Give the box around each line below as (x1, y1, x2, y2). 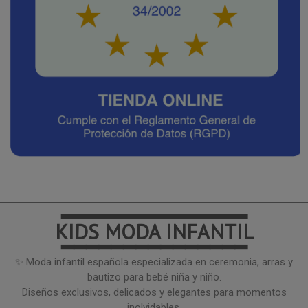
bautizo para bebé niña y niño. (87, 270, 221, 283)
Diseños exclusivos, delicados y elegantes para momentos (21, 285, 287, 298)
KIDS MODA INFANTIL (54, 217, 254, 245)
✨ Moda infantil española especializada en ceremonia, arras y (15, 255, 293, 268)
